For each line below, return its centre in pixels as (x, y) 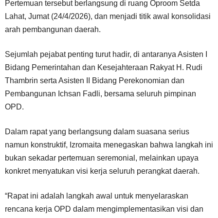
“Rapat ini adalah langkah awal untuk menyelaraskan (97, 196)
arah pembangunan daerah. (53, 29)
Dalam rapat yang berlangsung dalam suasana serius (97, 131)
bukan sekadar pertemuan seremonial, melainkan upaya (102, 158)
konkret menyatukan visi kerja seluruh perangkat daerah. (102, 171)
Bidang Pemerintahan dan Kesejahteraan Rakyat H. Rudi (104, 67)
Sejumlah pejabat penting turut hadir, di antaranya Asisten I (106, 54)
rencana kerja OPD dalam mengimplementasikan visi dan (104, 209)
